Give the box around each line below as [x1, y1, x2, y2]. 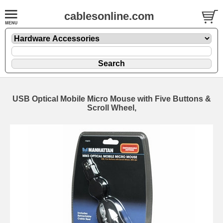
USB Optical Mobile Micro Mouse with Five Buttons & [12, 94, 211, 103]
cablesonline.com [64, 10, 154, 22]
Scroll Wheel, [87, 103, 136, 112]
